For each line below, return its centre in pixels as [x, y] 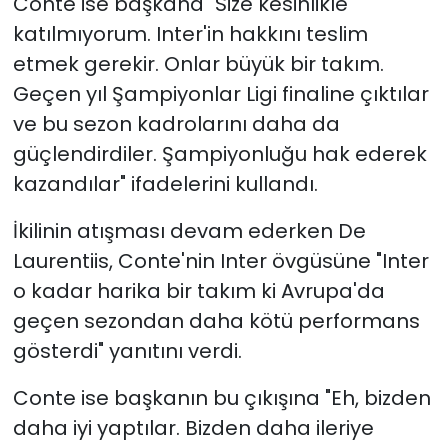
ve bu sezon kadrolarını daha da [176, 123]
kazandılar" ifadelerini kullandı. [165, 183]
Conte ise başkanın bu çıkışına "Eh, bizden [221, 397]
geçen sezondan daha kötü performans [216, 320]
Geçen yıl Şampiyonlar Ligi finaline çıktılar [220, 93]
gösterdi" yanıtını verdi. [127, 350]
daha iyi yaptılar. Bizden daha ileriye [193, 427]
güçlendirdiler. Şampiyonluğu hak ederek [219, 153]
